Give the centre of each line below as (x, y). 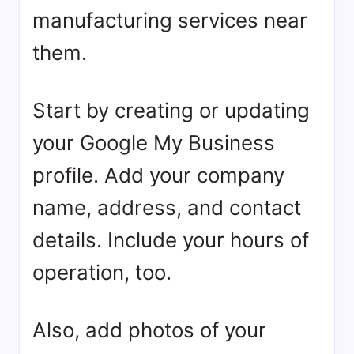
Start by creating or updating (171, 110)
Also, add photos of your (149, 330)
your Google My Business (154, 143)
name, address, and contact (167, 207)
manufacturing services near (170, 20)
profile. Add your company (158, 175)
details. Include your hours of (171, 240)
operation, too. (102, 272)
